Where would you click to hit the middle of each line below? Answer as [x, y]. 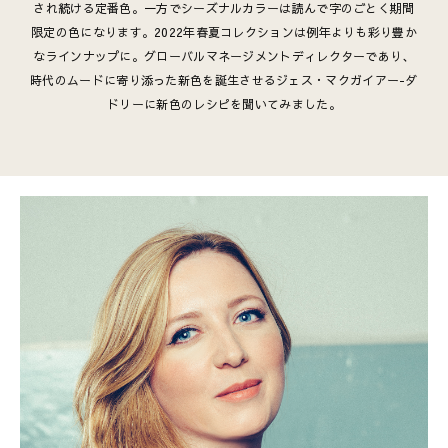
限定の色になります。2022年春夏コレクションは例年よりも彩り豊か [224, 32]
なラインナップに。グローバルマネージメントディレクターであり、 [224, 56]
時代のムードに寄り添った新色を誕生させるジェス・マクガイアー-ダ [224, 80]
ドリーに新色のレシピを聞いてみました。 [224, 104]
